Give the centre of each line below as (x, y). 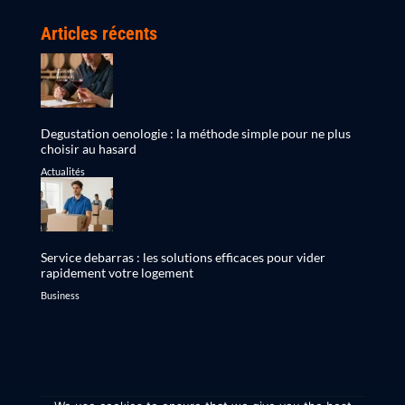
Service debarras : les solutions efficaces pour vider (183, 258)
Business (60, 296)
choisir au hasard (88, 149)
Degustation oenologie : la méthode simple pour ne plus (195, 134)
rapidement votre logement (117, 273)
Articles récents (99, 34)
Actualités (62, 172)
